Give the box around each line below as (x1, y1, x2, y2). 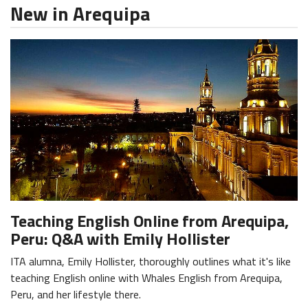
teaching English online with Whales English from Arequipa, (10, 269, 283, 287)
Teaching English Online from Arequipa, (10, 208, 289, 234)
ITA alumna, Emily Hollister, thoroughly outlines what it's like (10, 253, 291, 270)
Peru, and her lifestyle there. (10, 286, 141, 303)
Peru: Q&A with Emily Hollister (10, 226, 230, 252)
